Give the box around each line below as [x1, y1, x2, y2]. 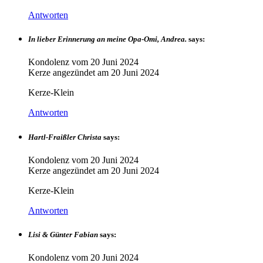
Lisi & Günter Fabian [28, 230, 98, 239]
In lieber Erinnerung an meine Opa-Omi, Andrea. [28, 35, 187, 44]
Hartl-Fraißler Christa [28, 132, 102, 141]
